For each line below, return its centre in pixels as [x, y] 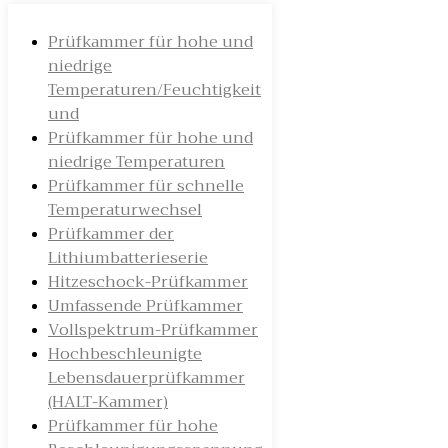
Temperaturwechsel [125, 210]
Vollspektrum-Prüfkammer [153, 330]
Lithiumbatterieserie [128, 258]
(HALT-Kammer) [108, 402]
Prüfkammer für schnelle [146, 186]
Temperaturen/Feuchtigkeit [154, 90]
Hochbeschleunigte [125, 354]
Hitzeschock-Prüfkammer [148, 282]
